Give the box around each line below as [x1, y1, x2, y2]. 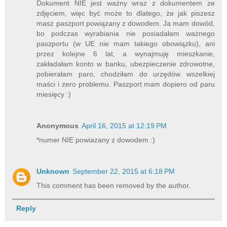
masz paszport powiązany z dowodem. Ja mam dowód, [36, 19, 215, 28]
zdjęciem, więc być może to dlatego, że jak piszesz [36, 9, 215, 18]
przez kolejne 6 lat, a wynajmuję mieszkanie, [36, 50, 215, 58]
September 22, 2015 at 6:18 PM [72, 167, 175, 176]
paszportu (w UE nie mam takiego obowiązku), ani [36, 40, 215, 48]
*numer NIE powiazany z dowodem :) [36, 136, 156, 144]
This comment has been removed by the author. [36, 181, 191, 190]
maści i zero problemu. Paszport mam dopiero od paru [36, 80, 215, 89]
